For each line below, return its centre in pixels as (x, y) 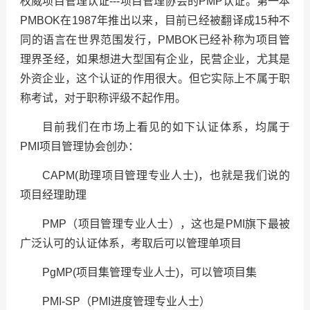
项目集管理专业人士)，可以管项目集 (166, 273)
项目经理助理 (53, 195)
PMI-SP (61, 302)
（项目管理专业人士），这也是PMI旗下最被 (178, 224)
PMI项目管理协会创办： (79, 147)
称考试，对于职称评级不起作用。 (103, 98)
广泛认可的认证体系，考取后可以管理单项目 (130, 244)
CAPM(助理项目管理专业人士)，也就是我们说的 (166, 176)
